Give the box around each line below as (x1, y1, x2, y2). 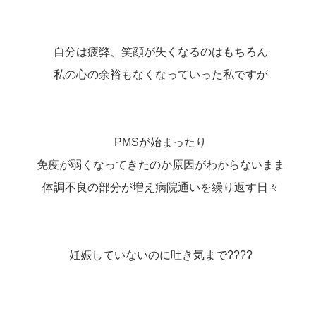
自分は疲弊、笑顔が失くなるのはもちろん (53, 45, 268, 58)
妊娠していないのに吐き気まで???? (68, 248, 253, 261)
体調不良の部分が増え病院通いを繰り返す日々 (42, 181, 279, 193)
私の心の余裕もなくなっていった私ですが (53, 68, 268, 80)
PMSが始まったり (114, 135, 207, 148)
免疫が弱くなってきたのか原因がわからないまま (36, 158, 285, 171)
